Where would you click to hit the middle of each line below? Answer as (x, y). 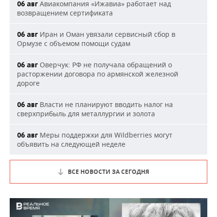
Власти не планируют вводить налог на (105, 104)
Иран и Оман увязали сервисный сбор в (107, 34)
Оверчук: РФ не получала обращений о (105, 65)
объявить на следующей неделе (71, 144)
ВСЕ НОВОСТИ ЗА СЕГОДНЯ (108, 172)
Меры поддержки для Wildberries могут (105, 135)
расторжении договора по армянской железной (98, 74)
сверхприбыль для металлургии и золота (86, 114)
